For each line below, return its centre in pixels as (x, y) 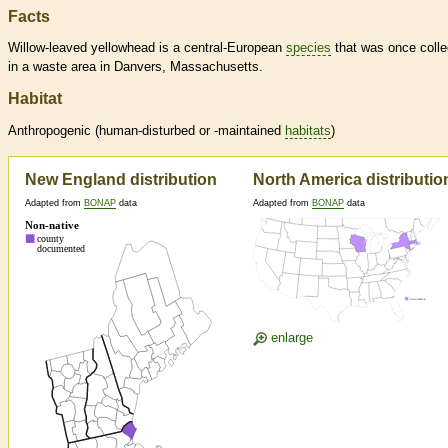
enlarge (290, 338)
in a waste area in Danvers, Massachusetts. (135, 67)
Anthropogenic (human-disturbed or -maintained (146, 131)
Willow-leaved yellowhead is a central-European (147, 48)
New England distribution (121, 180)
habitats (308, 131)
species (308, 48)
